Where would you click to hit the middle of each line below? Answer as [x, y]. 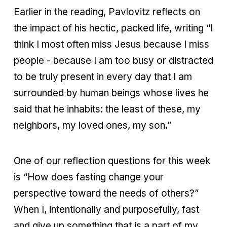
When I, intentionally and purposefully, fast [106, 209]
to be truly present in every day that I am [103, 77]
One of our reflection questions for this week [112, 161]
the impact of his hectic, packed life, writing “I [113, 28]
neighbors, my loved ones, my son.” [92, 125]
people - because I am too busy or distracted [113, 60]
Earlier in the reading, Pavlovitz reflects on [107, 12]
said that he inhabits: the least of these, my [107, 109]
